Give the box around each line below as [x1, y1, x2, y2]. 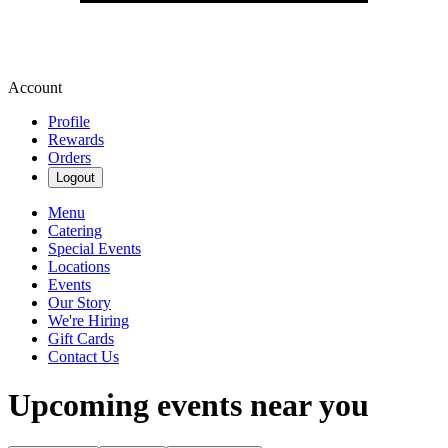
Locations [48, 258, 110, 275]
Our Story [48, 294, 111, 311]
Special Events [48, 240, 141, 257]
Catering [48, 222, 102, 239]
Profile [48, 113, 90, 130]
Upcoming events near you [8, 387, 369, 424]
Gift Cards [48, 330, 114, 347]
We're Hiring [48, 312, 129, 329]
